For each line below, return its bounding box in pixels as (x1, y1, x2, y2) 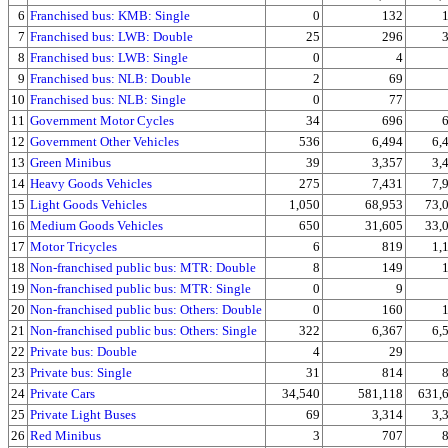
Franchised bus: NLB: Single (30, 92, 186, 108)
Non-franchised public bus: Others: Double (30, 302, 262, 318)
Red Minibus (30, 428, 101, 444)
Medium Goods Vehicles (30, 218, 163, 234)
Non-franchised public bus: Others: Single (30, 323, 257, 339)
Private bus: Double (30, 344, 137, 360)
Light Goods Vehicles (30, 197, 147, 213)
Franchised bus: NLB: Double (30, 71, 191, 87)
